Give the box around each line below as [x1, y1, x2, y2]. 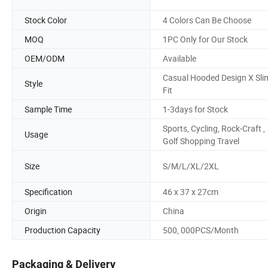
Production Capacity [25, 224, 100, 236]
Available [163, 52, 196, 64]
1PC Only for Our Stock [163, 33, 248, 45]
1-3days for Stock [163, 103, 228, 115]
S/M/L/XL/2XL [163, 160, 219, 172]
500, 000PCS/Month [163, 224, 239, 236]
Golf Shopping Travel [163, 135, 239, 147]
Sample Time [25, 103, 72, 115]
